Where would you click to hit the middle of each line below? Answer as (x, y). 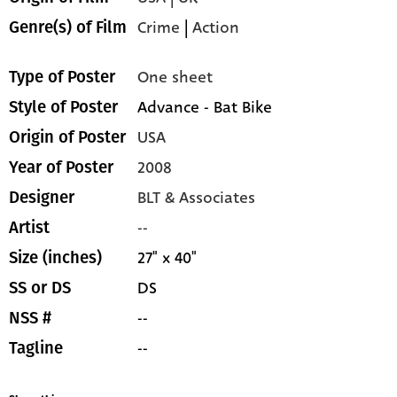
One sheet (175, 78)
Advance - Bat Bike (205, 108)
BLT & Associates (197, 198)
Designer (42, 198)
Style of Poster (63, 108)
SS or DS (40, 288)
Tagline (36, 349)
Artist (29, 228)
